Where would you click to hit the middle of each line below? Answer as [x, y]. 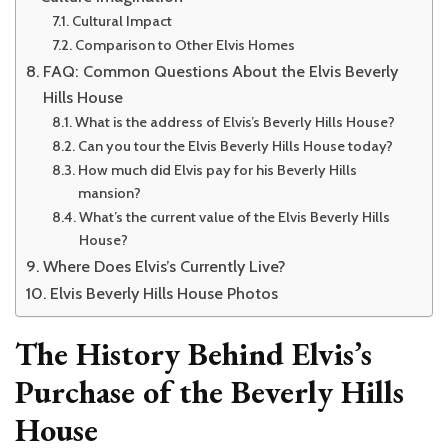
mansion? [109, 192]
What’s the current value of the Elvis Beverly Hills [234, 216]
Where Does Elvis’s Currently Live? [164, 265]
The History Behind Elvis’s [193, 353]
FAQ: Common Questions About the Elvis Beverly [221, 70]
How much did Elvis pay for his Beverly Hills [217, 169]
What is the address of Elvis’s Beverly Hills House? [234, 121]
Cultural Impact [121, 20]
